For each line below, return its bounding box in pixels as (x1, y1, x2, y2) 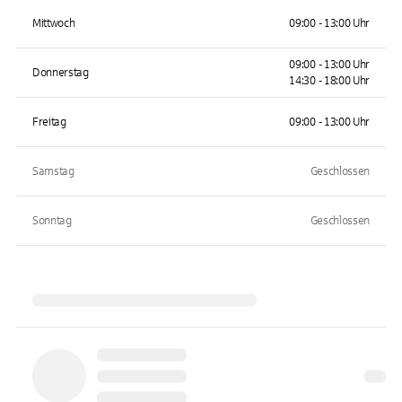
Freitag (32, 116, 66, 128)
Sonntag (32, 214, 72, 227)
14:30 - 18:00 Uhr (289, 74, 370, 87)
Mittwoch (32, 17, 75, 30)
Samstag (32, 165, 74, 178)
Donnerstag (32, 66, 89, 79)
